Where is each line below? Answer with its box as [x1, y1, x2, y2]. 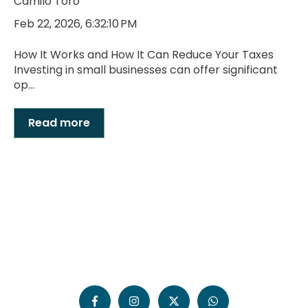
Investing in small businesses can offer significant [14, 61, 278, 78]
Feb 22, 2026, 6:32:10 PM [14, 16, 137, 32]
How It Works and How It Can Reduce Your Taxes [14, 46, 274, 63]
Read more [28, 115, 90, 131]
